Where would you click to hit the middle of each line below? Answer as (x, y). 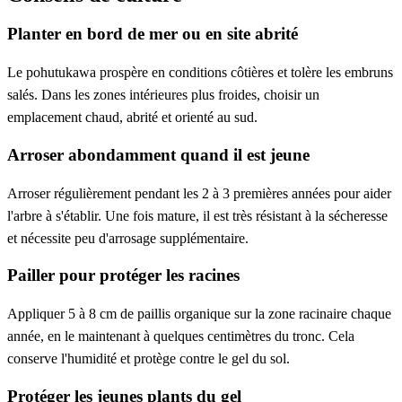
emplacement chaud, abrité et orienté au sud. (132, 118)
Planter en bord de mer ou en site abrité (153, 34)
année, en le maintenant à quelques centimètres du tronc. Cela (181, 336)
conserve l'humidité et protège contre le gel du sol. (149, 359)
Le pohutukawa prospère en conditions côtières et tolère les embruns (200, 73)
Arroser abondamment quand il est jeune (158, 154)
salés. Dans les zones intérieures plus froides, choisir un (163, 95)
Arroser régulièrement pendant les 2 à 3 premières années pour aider (199, 193)
